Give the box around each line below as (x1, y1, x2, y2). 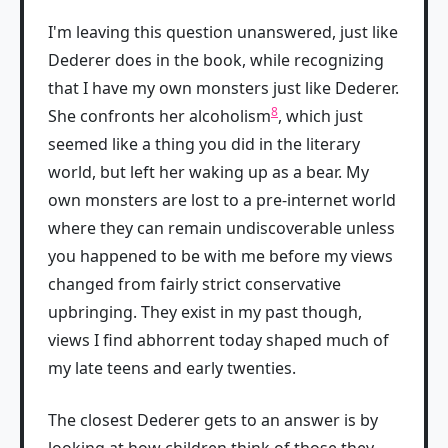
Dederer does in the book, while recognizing (48, 49, 384, 71)
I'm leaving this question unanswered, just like (48, 21, 398, 43)
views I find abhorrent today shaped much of (48, 329, 389, 351)
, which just (278, 105, 363, 127)
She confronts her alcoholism (48, 105, 271, 127)
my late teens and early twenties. (48, 357, 296, 379)
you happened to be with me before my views (48, 245, 393, 267)
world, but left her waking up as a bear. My (48, 161, 369, 183)
